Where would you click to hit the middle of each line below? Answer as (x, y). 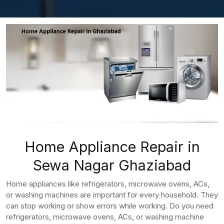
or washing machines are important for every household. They (112, 194)
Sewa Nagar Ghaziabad (112, 165)
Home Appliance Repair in (112, 146)
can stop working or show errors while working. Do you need (110, 205)
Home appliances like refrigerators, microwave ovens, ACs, (108, 183)
